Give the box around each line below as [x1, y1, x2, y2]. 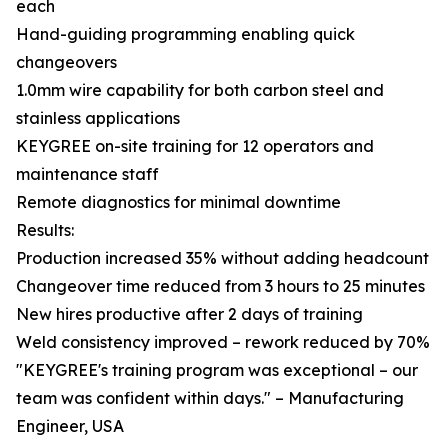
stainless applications [16, 108, 180, 128]
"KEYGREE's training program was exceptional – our [16, 360, 418, 380]
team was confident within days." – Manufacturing [16, 388, 404, 408]
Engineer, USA [16, 416, 124, 436]
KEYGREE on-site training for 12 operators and [16, 136, 374, 156]
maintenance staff [16, 164, 159, 184]
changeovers [16, 52, 117, 72]
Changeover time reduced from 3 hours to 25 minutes [16, 276, 425, 296]
